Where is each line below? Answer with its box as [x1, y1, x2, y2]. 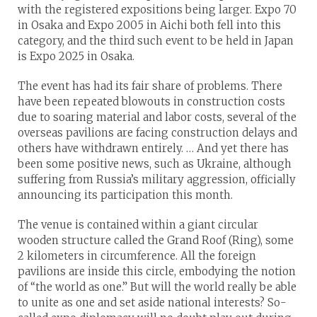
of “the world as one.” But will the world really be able [18, 279, 296, 294]
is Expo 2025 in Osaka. [18, 49, 134, 63]
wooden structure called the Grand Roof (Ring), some [18, 233, 294, 247]
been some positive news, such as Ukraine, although [18, 156, 292, 171]
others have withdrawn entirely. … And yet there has [18, 141, 289, 155]
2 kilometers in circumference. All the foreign [18, 248, 256, 263]
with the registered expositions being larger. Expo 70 [18, 2, 296, 16]
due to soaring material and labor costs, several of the [18, 110, 296, 124]
